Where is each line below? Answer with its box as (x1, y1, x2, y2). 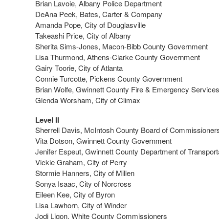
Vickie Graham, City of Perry (35, 157, 127, 167)
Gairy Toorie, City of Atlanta (35, 63, 123, 73)
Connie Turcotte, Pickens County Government (35, 73, 182, 84)
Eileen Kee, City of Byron (35, 189, 115, 199)
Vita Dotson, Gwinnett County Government (35, 135, 172, 146)
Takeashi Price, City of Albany (35, 30, 131, 41)
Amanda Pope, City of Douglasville (35, 20, 146, 30)
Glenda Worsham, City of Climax (35, 95, 140, 105)
